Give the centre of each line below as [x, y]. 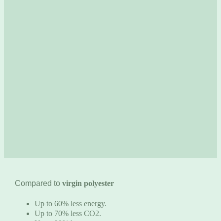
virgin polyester [88, 183]
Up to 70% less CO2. [68, 213]
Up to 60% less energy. [70, 203]
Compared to [38, 183]
